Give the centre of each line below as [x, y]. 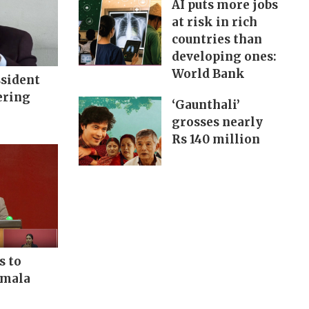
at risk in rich [214, 22]
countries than [217, 40]
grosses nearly [217, 122]
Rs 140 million [216, 140]
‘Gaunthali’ [206, 105]
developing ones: [224, 57]
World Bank [208, 74]
